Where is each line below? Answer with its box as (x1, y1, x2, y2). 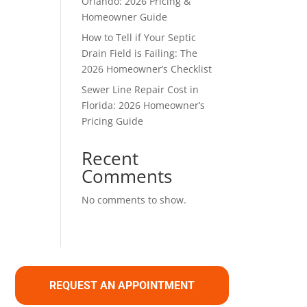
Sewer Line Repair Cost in (82, 83, 199, 96)
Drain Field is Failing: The (82, 47, 198, 60)
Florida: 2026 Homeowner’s (82, 99, 206, 112)
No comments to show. (82, 193, 187, 206)
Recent (82, 146, 139, 171)
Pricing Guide (82, 114, 144, 127)
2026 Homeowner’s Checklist (82, 62, 212, 75)
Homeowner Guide (82, 10, 168, 23)
